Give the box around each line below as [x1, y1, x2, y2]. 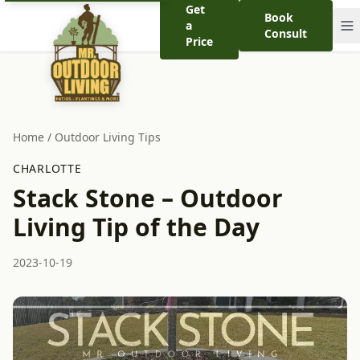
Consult [264, 26, 308, 41]
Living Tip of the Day [13, 211, 260, 243]
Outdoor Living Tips [55, 129, 161, 145]
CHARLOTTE [13, 161, 82, 176]
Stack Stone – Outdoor [13, 182, 283, 215]
